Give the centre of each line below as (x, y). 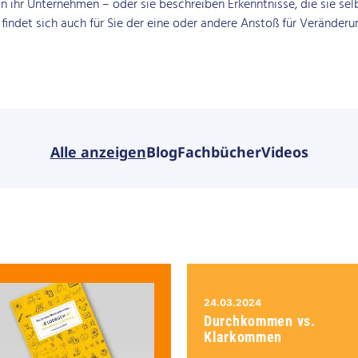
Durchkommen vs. (260, 321)
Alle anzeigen (98, 152)
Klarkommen (243, 337)
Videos (284, 152)
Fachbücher (219, 152)
